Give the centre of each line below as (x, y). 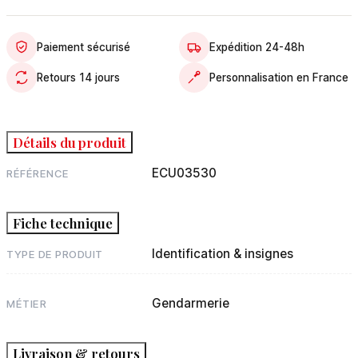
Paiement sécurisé (84, 47)
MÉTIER (27, 304)
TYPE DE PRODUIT (55, 254)
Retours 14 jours (78, 78)
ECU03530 (185, 173)
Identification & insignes (223, 254)
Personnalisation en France (279, 78)
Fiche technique (63, 223)
